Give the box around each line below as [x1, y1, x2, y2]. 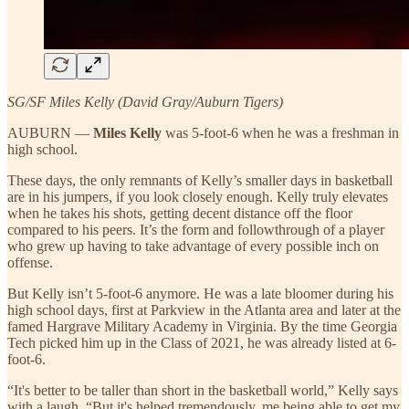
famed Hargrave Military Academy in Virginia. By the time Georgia [7, 318, 397, 334]
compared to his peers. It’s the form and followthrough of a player [7, 221, 384, 237]
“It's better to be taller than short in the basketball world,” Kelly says [7, 382, 398, 398]
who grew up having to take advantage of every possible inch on [7, 237, 379, 254]
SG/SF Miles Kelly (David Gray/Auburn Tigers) [7, 93, 283, 110]
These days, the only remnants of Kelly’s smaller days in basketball [7, 172, 393, 188]
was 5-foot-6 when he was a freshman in [165, 124, 399, 141]
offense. [7, 254, 53, 270]
